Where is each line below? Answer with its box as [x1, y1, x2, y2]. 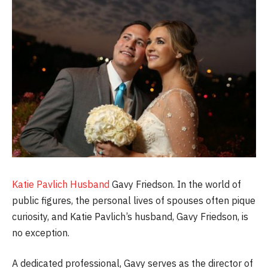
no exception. [12, 226, 69, 239]
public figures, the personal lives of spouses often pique [12, 194, 255, 206]
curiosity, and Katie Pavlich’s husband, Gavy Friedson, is [12, 210, 248, 223]
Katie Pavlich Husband [12, 178, 109, 190]
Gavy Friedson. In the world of [109, 178, 241, 190]
